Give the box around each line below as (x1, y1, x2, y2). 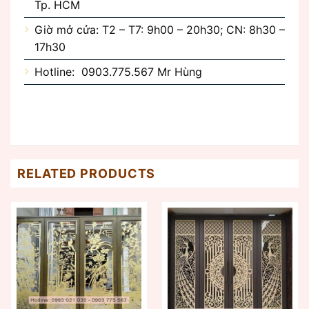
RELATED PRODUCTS (17, 166, 156, 181)
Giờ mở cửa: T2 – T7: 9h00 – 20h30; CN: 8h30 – (34, 23, 285, 37)
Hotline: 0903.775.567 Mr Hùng (34, 65, 202, 79)
